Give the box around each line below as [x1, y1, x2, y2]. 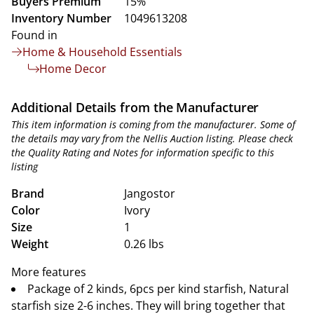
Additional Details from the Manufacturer [11, 99, 259, 116]
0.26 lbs [124, 236, 164, 252]
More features [11, 264, 86, 280]
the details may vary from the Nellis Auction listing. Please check [11, 132, 293, 145]
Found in [11, 27, 57, 43]
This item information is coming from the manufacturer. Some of [11, 118, 295, 131]
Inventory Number [11, 11, 111, 26]
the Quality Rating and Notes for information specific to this [11, 146, 274, 159]
